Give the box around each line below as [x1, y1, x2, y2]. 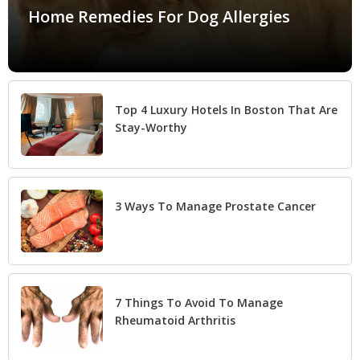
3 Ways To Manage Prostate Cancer [115, 198, 316, 214]
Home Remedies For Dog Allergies [28, 5, 290, 27]
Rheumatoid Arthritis [115, 312, 235, 328]
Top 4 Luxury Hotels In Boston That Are [115, 101, 337, 117]
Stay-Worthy [115, 119, 187, 135]
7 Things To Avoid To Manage [115, 294, 283, 310]
